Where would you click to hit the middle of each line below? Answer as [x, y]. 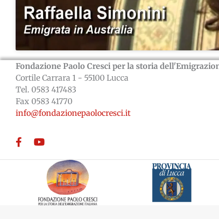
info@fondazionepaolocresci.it [73, 113]
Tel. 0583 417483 [46, 89]
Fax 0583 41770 [44, 101]
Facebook [33, 142]
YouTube [50, 142]
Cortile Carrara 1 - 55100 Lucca [72, 77]
